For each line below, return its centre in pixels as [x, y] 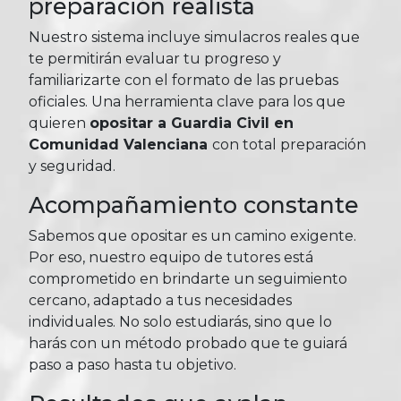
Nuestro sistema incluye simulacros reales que [194, 38]
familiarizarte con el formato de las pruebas [183, 81]
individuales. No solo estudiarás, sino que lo [180, 322]
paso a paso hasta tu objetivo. [132, 365]
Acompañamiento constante [194, 205]
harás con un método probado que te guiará [188, 344]
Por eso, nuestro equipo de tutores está [171, 258]
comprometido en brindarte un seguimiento [188, 279]
